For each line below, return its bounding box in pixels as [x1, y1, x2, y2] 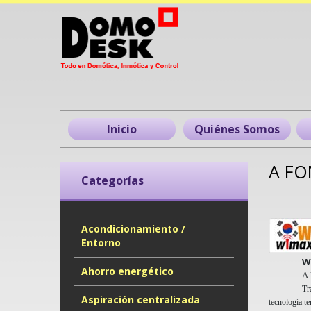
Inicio [107, 121, 137, 137]
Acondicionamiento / [81, 222, 185, 235]
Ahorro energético [81, 264, 174, 278]
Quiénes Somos [194, 121, 280, 137]
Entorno [81, 236, 121, 249]
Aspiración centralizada [81, 293, 200, 306]
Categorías [81, 173, 144, 188]
